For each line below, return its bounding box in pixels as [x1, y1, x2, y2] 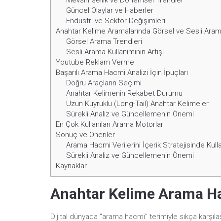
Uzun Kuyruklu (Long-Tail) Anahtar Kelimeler [66, 99, 209, 109]
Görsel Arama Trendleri [66, 37, 143, 46]
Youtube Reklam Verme [56, 58, 134, 67]
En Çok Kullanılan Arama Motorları [56, 120, 165, 129]
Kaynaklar [56, 161, 87, 171]
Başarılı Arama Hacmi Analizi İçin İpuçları [56, 68, 188, 77]
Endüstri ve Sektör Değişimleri [66, 16, 166, 26]
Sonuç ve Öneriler [56, 130, 115, 140]
